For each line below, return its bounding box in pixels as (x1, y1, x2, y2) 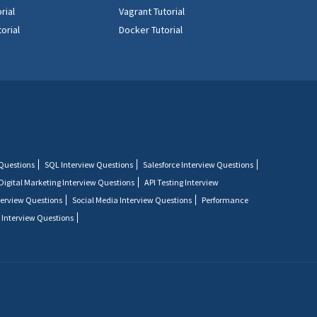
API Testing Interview (144, 177, 219, 188)
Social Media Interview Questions (72, 195, 192, 205)
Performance (202, 195, 249, 205)
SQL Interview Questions (45, 159, 134, 170)
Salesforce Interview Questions (143, 159, 254, 170)
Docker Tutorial (118, 23, 183, 36)
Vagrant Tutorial (118, 5, 185, 18)
